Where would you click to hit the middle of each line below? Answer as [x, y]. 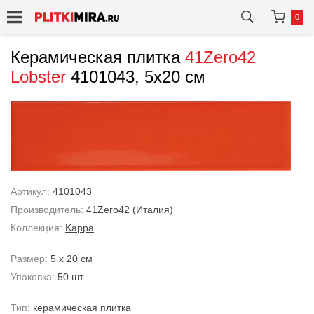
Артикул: [32, 191]
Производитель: [48, 210]
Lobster [38, 77]
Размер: [30, 259]
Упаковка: [34, 277]
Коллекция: [38, 228]
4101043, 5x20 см [136, 77]
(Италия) [153, 210]
